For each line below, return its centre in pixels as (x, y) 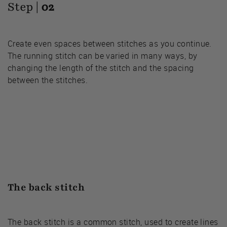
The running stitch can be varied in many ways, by (103, 55)
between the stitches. (48, 80)
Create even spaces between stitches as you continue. (110, 43)
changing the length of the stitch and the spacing (101, 68)
